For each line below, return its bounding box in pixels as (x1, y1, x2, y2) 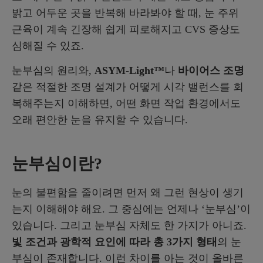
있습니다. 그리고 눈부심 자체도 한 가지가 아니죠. (12, 220, 247, 232)
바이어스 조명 (178, 65, 244, 77)
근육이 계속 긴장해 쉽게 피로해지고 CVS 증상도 (12, 23, 240, 36)
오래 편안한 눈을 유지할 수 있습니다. (12, 114, 188, 126)
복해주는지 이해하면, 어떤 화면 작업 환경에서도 (12, 97, 241, 110)
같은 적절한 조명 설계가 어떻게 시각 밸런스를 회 (12, 81, 244, 93)
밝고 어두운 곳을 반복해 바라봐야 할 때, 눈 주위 (12, 7, 239, 19)
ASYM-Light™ (95, 65, 164, 77)
